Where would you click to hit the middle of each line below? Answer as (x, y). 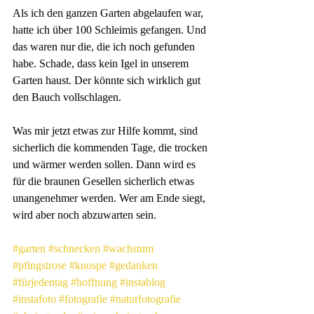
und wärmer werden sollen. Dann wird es (105, 165)
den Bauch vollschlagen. (67, 97)
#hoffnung (94, 282)
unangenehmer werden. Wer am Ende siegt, (110, 198)
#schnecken (74, 249)
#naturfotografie (145, 299)
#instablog (143, 282)
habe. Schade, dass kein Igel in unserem (102, 64)
